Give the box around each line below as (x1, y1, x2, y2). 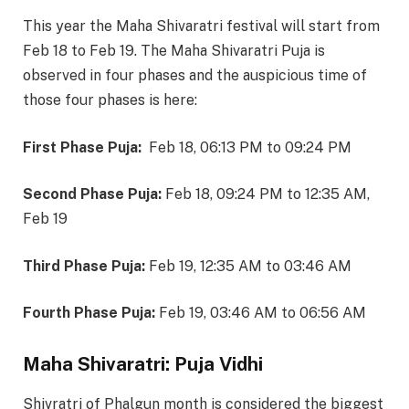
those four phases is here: (23, 91, 197, 110)
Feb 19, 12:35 (145, 257, 238, 275)
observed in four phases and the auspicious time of (23, 67, 367, 85)
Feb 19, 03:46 (155, 304, 254, 322)
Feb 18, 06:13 (142, 138, 239, 156)
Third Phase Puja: (23, 257, 145, 275)
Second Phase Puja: (23, 185, 162, 204)
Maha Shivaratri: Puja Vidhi (23, 353, 263, 376)
